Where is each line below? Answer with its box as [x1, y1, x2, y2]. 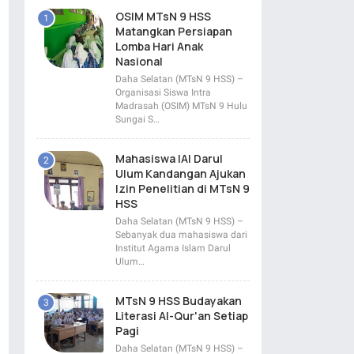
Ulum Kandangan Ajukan [115, 165, 246, 181]
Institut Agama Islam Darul [115, 242, 231, 254]
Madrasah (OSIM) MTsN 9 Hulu [115, 100, 247, 111]
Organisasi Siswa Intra [115, 86, 211, 98]
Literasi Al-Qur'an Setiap [115, 307, 248, 323]
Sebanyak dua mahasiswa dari [115, 228, 247, 240]
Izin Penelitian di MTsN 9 [115, 180, 250, 196]
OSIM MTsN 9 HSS [115, 8, 211, 24]
